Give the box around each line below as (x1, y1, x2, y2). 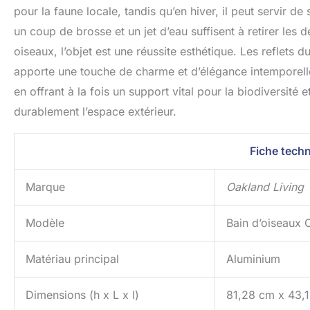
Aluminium (226, 252, 280, 266)
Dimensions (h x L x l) (26, 288, 139, 302)
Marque (26, 180, 65, 194)
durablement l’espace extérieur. (14, 104, 176, 119)
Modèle (26, 216, 64, 230)
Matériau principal (26, 252, 119, 266)
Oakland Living (226, 180, 304, 194)
